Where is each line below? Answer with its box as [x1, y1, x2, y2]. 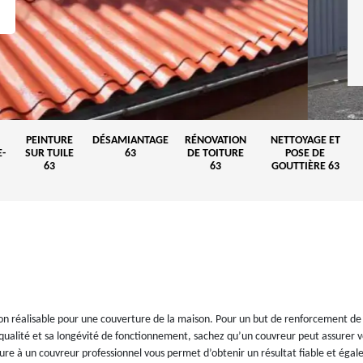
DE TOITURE [187, 147, 244, 160]
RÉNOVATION [185, 135, 246, 147]
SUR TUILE [25, 147, 74, 160]
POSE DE [285, 147, 325, 160]
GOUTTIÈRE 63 [271, 160, 340, 173]
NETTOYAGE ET [270, 135, 340, 147]
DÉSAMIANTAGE [92, 135, 169, 147]
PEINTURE [26, 135, 73, 147]
